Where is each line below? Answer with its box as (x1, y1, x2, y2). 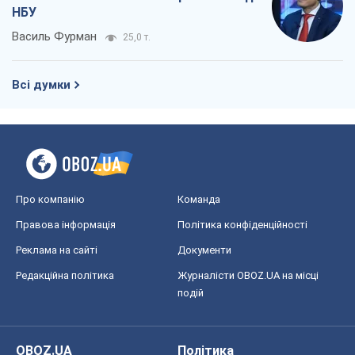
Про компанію (16, 193, 85, 206)
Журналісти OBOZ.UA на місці (177, 269, 319, 282)
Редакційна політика (16, 269, 114, 282)
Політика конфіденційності (177, 219, 307, 231)
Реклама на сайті (16, 244, 97, 257)
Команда (177, 193, 220, 206)
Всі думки (12, 78, 71, 93)
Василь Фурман (12, 29, 97, 44)
